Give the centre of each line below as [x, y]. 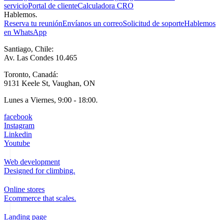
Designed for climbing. [40, 170]
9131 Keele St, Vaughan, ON [52, 83]
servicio [16, 5]
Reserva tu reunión [33, 23]
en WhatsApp [25, 32]
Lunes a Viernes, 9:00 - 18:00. [51, 100]
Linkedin [18, 134]
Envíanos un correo [93, 23]
